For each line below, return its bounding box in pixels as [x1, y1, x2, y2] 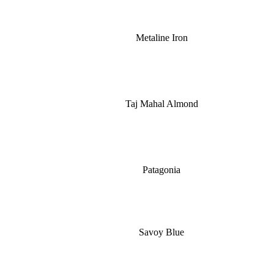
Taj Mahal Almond [125, 98, 198, 109]
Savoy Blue [139, 227, 184, 237]
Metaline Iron [135, 32, 188, 43]
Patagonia [143, 165, 180, 175]
